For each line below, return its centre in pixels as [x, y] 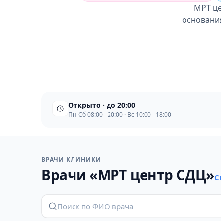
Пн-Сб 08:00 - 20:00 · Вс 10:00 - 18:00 [120, 115]
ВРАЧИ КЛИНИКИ [71, 160]
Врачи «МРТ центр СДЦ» [128, 175]
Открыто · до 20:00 [102, 105]
